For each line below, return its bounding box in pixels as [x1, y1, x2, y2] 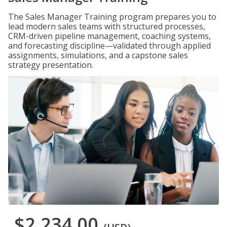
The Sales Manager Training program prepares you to [8, 11, 216, 22]
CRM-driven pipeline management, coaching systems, [8, 30, 211, 42]
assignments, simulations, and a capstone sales [8, 50, 188, 61]
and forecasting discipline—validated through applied [8, 40, 211, 51]
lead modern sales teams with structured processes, [8, 21, 205, 32]
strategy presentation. [8, 59, 93, 70]
